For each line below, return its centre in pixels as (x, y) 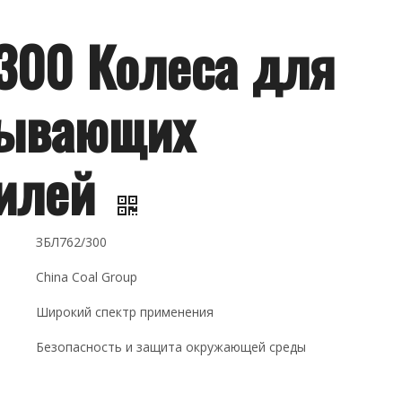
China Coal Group (87, 277)
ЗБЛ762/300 (72, 242)
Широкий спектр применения (125, 312)
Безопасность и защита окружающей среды (171, 347)
